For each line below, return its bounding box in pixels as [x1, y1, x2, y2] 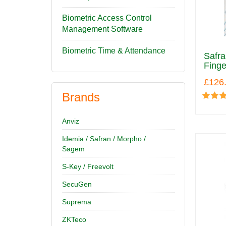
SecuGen [62, 180, 92, 188]
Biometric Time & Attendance [62, 46, 165, 55]
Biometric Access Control [62, 14, 152, 22]
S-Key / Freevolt [62, 162, 114, 171]
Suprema [62, 198, 91, 206]
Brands [62, 90, 100, 104]
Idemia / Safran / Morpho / [62, 135, 146, 143]
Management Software [62, 25, 143, 33]
